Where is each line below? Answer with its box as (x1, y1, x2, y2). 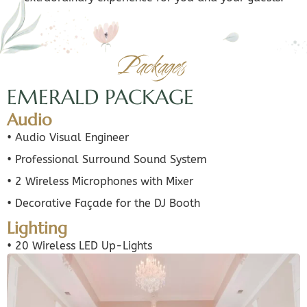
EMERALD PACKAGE (7, 84, 194, 110)
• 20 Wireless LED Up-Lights (7, 239, 152, 252)
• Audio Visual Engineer (7, 131, 129, 144)
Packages (118, 49, 189, 82)
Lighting (7, 218, 67, 238)
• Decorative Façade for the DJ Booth (7, 197, 200, 210)
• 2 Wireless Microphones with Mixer (7, 175, 193, 188)
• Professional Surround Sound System (7, 153, 207, 166)
